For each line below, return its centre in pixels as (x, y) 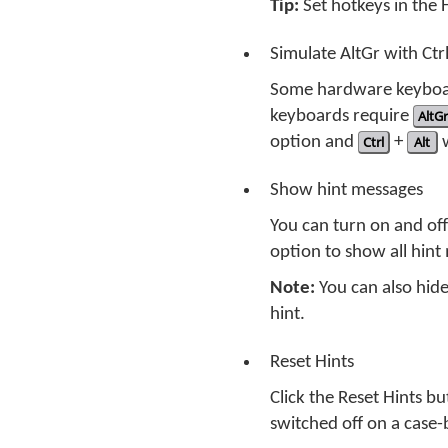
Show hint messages (346, 190)
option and (314, 142)
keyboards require (341, 116)
